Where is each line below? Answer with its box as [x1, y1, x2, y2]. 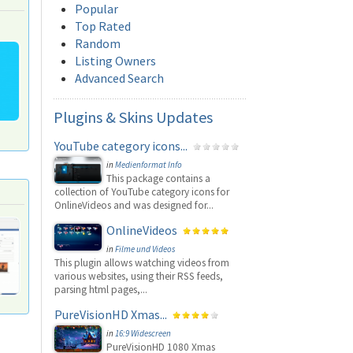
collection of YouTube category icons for [54, 185, 229, 199]
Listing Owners [75, 53, 156, 69]
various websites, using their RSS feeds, [54, 269, 223, 283]
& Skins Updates [102, 107, 213, 127]
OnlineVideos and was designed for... [54, 199, 214, 212]
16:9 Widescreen [115, 328, 171, 339]
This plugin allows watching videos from [54, 256, 229, 269]
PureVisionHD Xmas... [54, 307, 167, 322]
